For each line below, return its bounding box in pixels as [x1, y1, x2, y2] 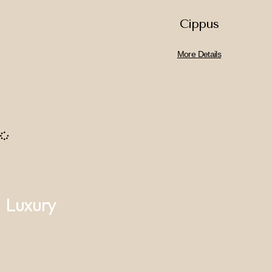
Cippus [179, 16, 219, 31]
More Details [177, 49, 222, 59]
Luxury [6, 193, 56, 216]
